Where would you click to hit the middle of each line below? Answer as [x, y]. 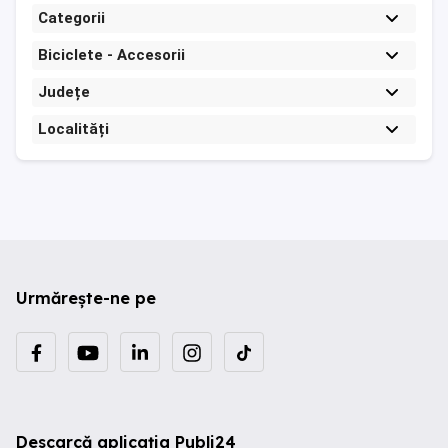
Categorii [71, 18]
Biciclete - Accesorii [111, 55]
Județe [64, 92]
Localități [73, 129]
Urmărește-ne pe [86, 298]
